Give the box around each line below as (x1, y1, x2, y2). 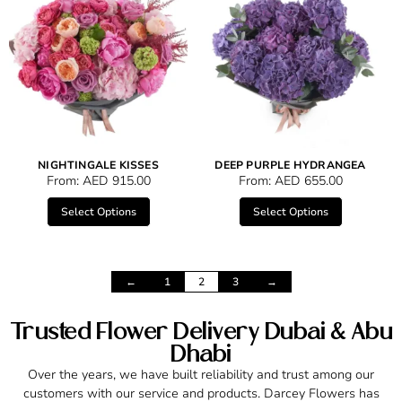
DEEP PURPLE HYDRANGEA (214, 158, 366, 173)
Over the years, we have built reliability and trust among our (28, 366, 374, 384)
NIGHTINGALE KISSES (38, 158, 159, 173)
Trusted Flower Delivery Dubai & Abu (9, 318, 393, 345)
